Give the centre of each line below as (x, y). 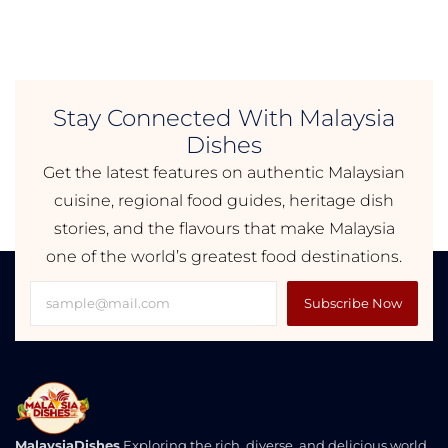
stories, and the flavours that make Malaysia (224, 229)
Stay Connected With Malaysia (224, 118)
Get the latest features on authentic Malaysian (224, 173)
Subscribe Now (352, 303)
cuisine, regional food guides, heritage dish (224, 201)
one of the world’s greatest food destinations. (224, 257)
